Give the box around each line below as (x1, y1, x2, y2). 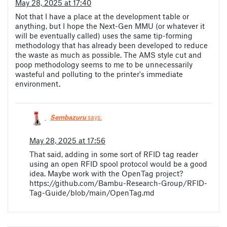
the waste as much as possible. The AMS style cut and (15, 50, 202, 60)
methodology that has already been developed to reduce (15, 41, 208, 50)
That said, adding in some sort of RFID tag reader (29, 149, 198, 159)
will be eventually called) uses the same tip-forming (15, 31, 193, 41)
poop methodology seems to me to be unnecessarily (15, 60, 193, 69)
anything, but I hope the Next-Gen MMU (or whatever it (15, 21, 205, 31)
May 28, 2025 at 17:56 (29, 135, 105, 145)
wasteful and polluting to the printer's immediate (15, 69, 183, 79)
